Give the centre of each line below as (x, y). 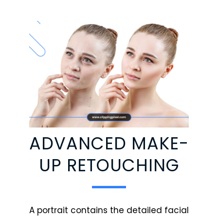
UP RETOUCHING (109, 165)
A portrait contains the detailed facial (109, 210)
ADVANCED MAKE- (109, 143)
